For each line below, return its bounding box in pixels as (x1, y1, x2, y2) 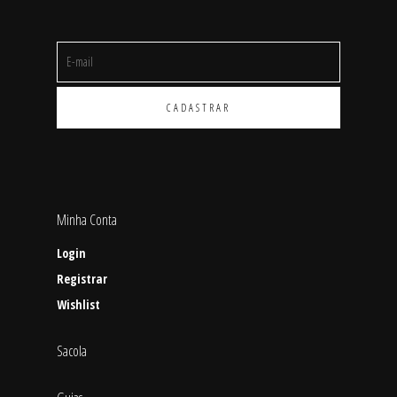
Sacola (57, 341, 87, 362)
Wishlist (57, 296, 100, 314)
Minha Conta (57, 210, 117, 230)
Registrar (57, 270, 107, 288)
